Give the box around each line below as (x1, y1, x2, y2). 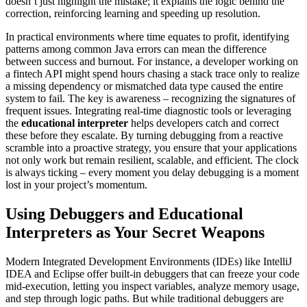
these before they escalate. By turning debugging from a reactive (5, 130, 283, 142)
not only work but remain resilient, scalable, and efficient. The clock (5, 154, 299, 167)
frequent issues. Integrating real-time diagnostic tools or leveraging (5, 105, 291, 117)
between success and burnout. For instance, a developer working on (5, 56, 298, 68)
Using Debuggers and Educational (5, 205, 243, 223)
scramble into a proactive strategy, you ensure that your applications (5, 142, 297, 154)
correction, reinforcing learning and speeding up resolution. (5, 8, 260, 20)
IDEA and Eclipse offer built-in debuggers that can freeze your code (5, 268, 299, 280)
